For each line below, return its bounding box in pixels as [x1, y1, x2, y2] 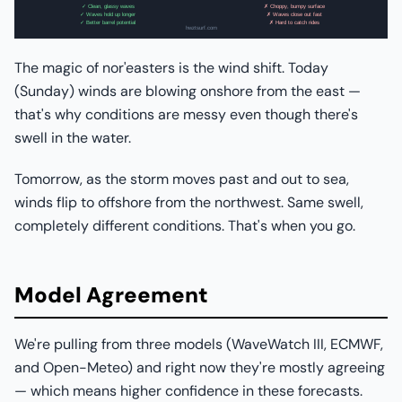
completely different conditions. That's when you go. [14, 216, 355, 235]
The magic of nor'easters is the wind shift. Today [14, 58, 328, 77]
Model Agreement [14, 281, 208, 309]
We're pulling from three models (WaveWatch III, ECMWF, [14, 335, 383, 354]
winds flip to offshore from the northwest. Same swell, [14, 193, 363, 212]
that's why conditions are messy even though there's [14, 105, 358, 124]
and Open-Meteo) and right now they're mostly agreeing [14, 358, 385, 377]
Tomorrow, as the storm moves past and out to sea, [14, 170, 349, 188]
